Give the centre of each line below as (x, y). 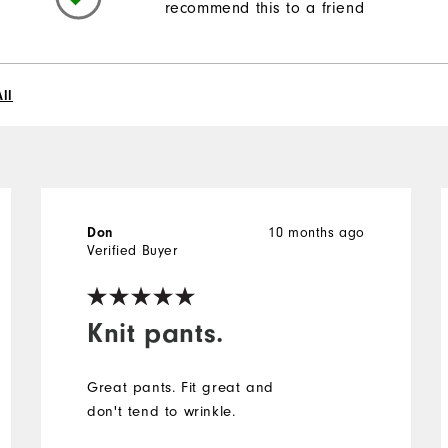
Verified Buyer (132, 251)
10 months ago (317, 233)
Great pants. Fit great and (180, 388)
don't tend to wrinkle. (161, 412)
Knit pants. (155, 333)
